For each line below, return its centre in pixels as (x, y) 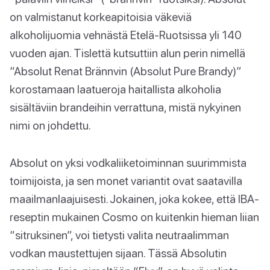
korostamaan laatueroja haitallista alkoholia (115, 89)
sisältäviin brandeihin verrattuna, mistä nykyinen (125, 107)
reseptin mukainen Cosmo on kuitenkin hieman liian (134, 216)
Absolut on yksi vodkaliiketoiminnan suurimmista (128, 162)
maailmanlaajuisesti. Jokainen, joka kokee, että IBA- (134, 198)
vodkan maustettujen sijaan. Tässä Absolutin (118, 253)
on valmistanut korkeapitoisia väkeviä (101, 16)
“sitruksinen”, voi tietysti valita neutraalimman (119, 234)
